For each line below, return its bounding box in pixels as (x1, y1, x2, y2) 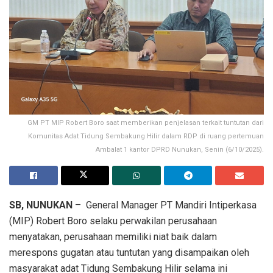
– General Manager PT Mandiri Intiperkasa (75, 199, 257, 211)
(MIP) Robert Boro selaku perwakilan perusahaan (9, 214, 217, 227)
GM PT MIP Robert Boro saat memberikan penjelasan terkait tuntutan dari (27, 118, 264, 127)
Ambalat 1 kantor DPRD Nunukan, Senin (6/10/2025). (96, 145, 264, 154)
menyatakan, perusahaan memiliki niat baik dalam (9, 230, 217, 243)
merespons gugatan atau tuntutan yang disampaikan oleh (9, 246, 249, 258)
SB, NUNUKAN (9, 199, 75, 211)
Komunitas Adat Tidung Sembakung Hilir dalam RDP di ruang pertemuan (28, 132, 264, 140)
